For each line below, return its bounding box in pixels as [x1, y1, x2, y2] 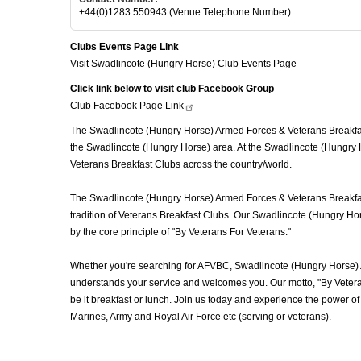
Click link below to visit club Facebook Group [70, 82, 274, 94]
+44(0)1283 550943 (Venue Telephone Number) [79, 6, 291, 18]
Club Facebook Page [70, 99, 165, 111]
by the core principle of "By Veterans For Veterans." [70, 226, 293, 238]
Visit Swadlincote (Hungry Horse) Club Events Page [70, 57, 297, 69]
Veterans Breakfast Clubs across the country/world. [70, 158, 294, 170]
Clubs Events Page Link [70, 40, 179, 52]
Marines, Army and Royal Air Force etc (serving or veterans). [70, 310, 331, 322]
